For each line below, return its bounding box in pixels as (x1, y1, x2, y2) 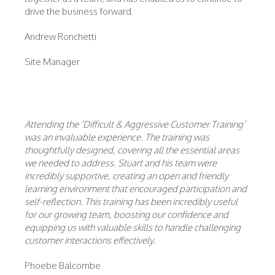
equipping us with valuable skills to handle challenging (25, 222, 241, 233)
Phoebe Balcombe (25, 260, 101, 271)
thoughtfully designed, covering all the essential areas (25, 144, 239, 156)
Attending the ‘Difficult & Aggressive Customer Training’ (25, 118, 246, 130)
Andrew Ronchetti (25, 31, 96, 42)
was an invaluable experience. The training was (25, 131, 209, 143)
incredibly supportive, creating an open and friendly (25, 170, 228, 182)
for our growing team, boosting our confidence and (25, 209, 228, 220)
